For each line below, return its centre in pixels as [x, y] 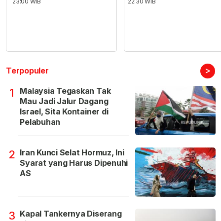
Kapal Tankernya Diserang [71, 214]
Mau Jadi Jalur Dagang [64, 101]
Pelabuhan [40, 122]
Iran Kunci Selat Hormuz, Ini [72, 153]
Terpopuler [27, 71]
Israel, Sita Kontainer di [64, 112]
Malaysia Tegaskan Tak [65, 91]
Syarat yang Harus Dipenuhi [74, 163]
